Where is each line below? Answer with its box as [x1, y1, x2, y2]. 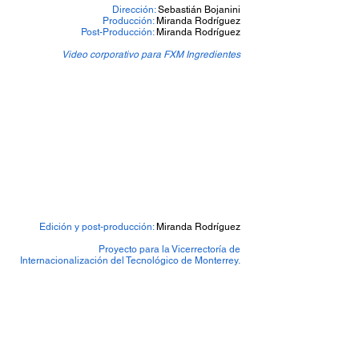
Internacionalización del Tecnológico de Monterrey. [20, 255, 240, 266]
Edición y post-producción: [39, 221, 156, 232]
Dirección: [112, 4, 158, 15]
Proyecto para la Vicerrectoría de [99, 244, 240, 255]
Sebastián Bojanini [158, 4, 240, 15]
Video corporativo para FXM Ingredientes [62, 49, 240, 60]
